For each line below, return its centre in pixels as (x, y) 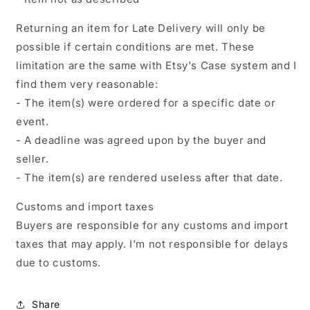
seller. (33, 158)
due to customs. (58, 262)
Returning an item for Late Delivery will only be (141, 28)
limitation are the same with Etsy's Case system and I (156, 65)
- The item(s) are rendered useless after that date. (149, 177)
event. (33, 121)
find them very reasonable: (87, 84)
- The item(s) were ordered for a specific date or (146, 102)
